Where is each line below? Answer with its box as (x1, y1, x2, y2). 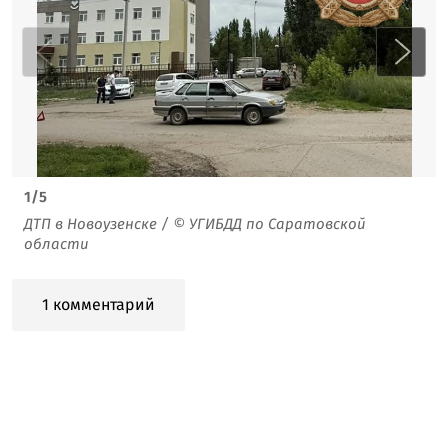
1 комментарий (42, 294, 155, 314)
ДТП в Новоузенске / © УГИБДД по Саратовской (24, 214, 366, 233)
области (24, 234, 89, 253)
